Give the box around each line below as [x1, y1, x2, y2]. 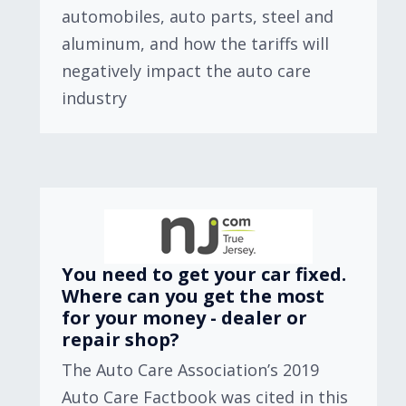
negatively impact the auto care [62, 60, 311, 82]
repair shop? [62, 327, 179, 352]
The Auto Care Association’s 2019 [62, 359, 319, 381]
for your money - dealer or [62, 305, 307, 330]
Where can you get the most [62, 284, 324, 308]
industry [62, 87, 127, 109]
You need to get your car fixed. [62, 262, 346, 286]
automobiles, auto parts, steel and [62, 5, 333, 27]
